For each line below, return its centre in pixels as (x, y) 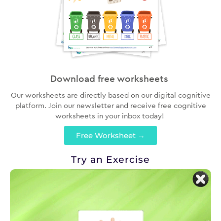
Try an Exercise (110, 160)
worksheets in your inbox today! (110, 116)
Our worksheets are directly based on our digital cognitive (110, 95)
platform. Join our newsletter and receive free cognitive (110, 106)
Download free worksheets (110, 79)
